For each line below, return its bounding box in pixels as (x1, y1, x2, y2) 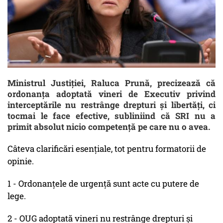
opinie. (7, 155, 34, 167)
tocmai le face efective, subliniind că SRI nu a (7, 110, 216, 122)
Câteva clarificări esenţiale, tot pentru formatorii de (7, 143, 206, 155)
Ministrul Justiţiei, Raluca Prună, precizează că (7, 77, 216, 89)
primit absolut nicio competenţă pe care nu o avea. (7, 121, 210, 133)
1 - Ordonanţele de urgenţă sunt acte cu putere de (7, 178, 199, 190)
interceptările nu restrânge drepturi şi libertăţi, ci (7, 99, 216, 111)
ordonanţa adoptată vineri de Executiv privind (7, 88, 216, 100)
